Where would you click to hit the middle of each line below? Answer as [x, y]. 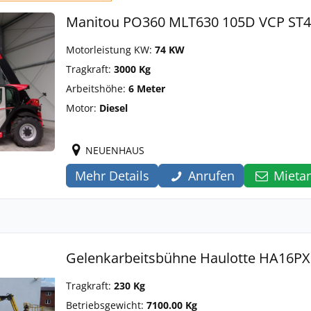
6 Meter [147, 89]
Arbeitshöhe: [97, 89]
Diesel [114, 108]
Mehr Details [112, 176]
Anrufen [212, 176]
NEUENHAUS [115, 150]
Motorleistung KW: [110, 50]
